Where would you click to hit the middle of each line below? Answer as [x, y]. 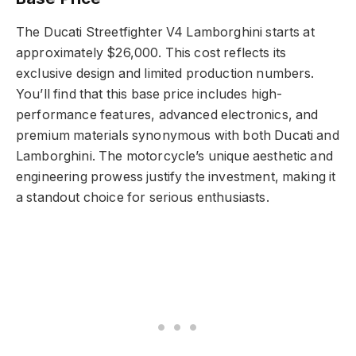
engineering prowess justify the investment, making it [176, 176]
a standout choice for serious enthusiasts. [143, 197]
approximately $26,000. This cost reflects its [151, 52]
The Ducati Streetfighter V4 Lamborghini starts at [165, 32]
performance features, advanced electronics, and [167, 114]
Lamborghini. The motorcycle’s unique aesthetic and [174, 156]
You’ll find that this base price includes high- [149, 94]
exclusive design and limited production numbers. [165, 73]
